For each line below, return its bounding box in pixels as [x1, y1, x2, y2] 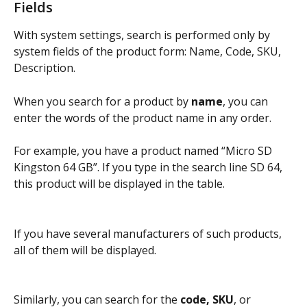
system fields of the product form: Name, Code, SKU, [14, 44, 284, 60]
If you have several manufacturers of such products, [14, 225, 284, 241]
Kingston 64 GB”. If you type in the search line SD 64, [14, 160, 285, 175]
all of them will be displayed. [14, 242, 156, 258]
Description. [14, 60, 75, 76]
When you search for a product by [14, 93, 191, 109]
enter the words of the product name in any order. [14, 110, 271, 125]
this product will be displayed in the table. [14, 176, 225, 192]
